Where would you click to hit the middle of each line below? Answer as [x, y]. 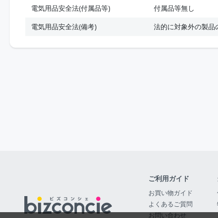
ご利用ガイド [169, 178]
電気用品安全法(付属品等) [71, 8]
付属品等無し [174, 8]
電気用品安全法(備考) [64, 27]
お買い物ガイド [171, 193]
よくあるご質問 [171, 204]
